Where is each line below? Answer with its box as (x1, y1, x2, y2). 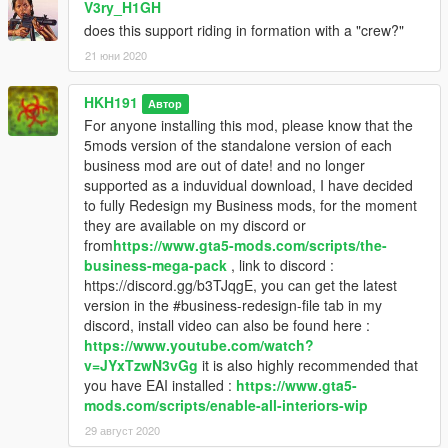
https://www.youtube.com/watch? (84, 334, 314, 355)
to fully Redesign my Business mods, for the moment (84, 194, 417, 215)
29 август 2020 (85, 421, 160, 438)
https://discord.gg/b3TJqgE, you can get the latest (84, 274, 397, 295)
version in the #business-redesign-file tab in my (84, 294, 382, 315)
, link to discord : (227, 254, 334, 275)
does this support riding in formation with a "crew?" (84, 19, 404, 40)
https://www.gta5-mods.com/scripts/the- (113, 234, 387, 255)
